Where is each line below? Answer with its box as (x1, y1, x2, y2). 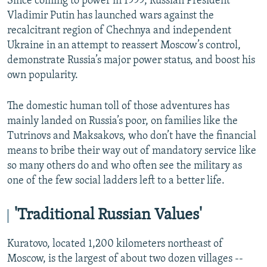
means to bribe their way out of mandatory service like (7, 145, 256, 157)
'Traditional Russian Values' (14, 207, 202, 224)
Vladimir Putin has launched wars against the (7, 10, 214, 22)
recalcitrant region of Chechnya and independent (7, 25, 231, 37)
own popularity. (7, 70, 78, 82)
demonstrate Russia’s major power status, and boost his (7, 55, 255, 67)
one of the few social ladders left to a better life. (7, 175, 225, 187)
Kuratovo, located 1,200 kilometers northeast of (7, 238, 223, 250)
